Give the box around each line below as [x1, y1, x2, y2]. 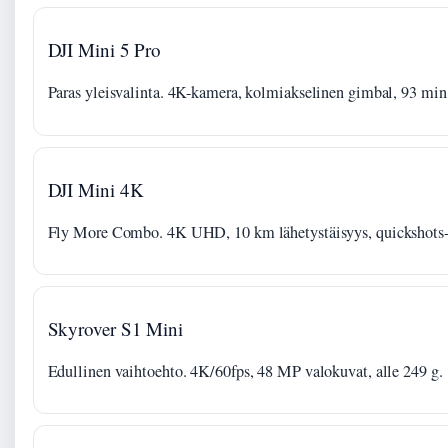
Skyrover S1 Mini [47, 316, 183, 342]
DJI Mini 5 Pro [47, 37, 162, 63]
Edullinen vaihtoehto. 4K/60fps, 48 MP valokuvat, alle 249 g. [47, 360, 443, 383]
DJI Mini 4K [47, 176, 144, 202]
